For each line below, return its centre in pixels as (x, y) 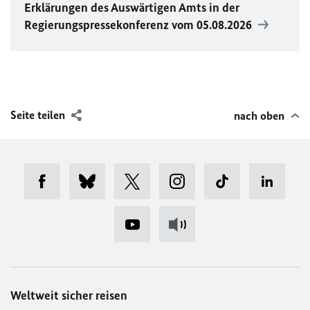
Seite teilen (38, 115)
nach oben (259, 116)
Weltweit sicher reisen (69, 295)
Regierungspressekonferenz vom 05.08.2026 (139, 25)
